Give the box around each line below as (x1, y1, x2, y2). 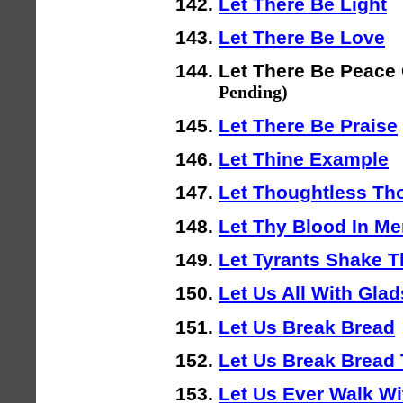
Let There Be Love (219, 26, 385, 48)
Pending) (219, 82, 288, 103)
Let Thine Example (219, 148, 389, 169)
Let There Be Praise (219, 114, 398, 136)
